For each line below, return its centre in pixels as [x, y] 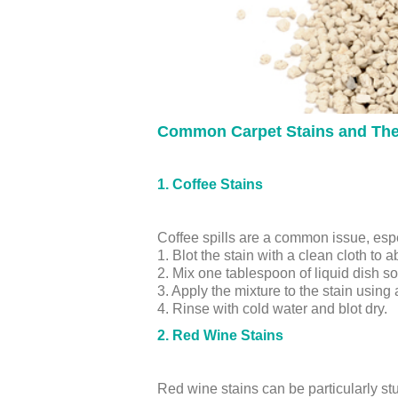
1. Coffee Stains [210, 184]
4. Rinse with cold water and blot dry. [272, 309]
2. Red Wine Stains [220, 335]
